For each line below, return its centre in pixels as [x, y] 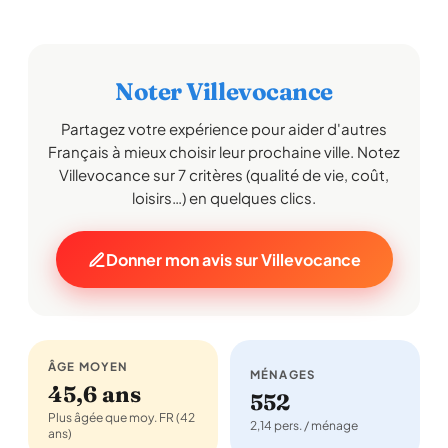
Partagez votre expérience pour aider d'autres [224, 128]
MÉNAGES [283, 374]
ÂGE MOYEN [88, 366]
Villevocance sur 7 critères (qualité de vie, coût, [224, 174]
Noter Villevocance [224, 91]
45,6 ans [94, 394]
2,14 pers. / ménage [304, 425]
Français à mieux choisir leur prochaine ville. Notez [224, 151]
